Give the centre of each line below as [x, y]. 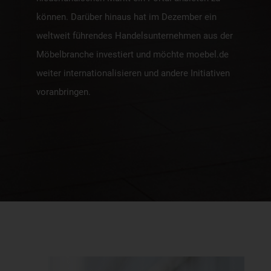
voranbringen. [64, 92]
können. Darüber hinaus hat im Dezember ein [126, 17]
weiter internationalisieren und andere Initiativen [133, 73]
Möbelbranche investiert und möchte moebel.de [132, 54]
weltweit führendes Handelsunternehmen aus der [135, 35]
